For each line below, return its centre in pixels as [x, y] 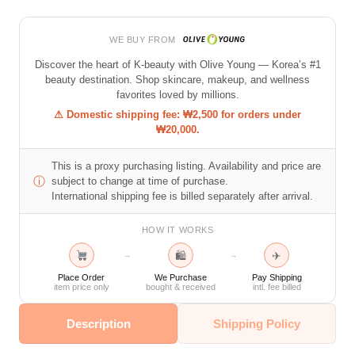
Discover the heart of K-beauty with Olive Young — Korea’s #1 [177, 64]
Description [98, 323]
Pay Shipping [277, 277]
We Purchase [180, 277]
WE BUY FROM [143, 39]
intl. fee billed [277, 286]
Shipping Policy [256, 323]
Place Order [81, 277]
